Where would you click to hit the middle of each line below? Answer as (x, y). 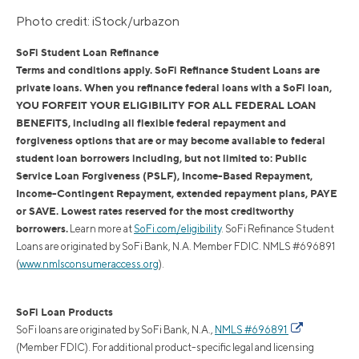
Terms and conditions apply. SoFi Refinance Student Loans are (168, 70)
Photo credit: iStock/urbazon (98, 22)
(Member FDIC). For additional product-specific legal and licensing (165, 348)
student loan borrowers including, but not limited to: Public (161, 158)
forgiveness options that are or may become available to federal (171, 141)
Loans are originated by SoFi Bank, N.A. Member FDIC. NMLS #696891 (175, 247)
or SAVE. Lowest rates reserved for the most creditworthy (155, 211)
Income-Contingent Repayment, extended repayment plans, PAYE (177, 194)
